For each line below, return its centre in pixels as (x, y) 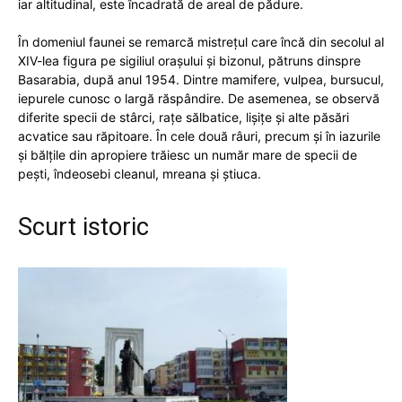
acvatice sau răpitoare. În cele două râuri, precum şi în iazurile (199, 136)
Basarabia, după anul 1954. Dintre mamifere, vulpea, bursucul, (201, 79)
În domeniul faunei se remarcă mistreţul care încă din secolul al (201, 42)
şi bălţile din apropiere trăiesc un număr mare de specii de (188, 155)
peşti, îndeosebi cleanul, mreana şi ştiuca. (140, 174)
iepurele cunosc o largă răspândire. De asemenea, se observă (199, 98)
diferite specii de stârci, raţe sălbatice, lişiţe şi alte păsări (184, 117)
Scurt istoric (83, 227)
